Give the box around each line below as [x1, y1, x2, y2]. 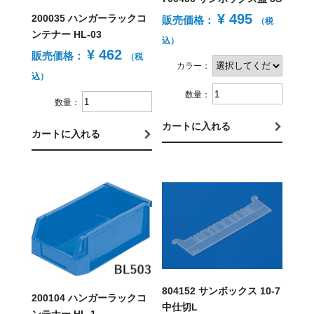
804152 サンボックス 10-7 [162, 285, 281, 297]
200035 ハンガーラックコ [31, 13, 146, 25]
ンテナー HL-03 [31, 29, 102, 41]
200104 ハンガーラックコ [31, 292, 146, 304]
